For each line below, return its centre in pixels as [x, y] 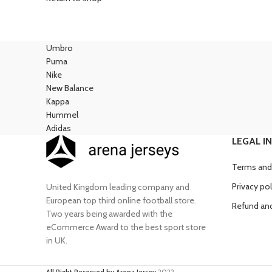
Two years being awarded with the [109, 214]
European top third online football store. [121, 201]
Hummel [62, 115]
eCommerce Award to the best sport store [126, 227]
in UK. [57, 241]
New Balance [70, 88]
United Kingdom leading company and [118, 187]
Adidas [59, 128]
